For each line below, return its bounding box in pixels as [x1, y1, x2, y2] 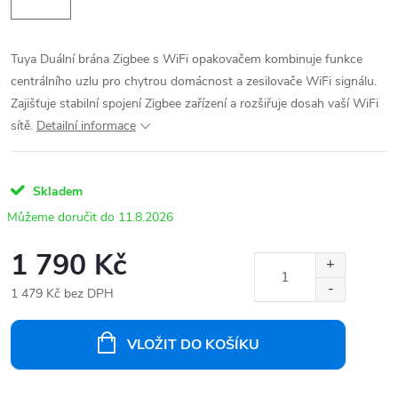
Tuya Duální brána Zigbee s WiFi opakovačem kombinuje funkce [11, 51, 362, 68]
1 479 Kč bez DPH [11, 285, 114, 303]
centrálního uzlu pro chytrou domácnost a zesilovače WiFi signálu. [11, 73, 377, 91]
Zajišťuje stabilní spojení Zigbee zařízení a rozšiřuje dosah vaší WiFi [11, 95, 378, 113]
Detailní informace [36, 117, 136, 135]
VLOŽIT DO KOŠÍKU [126, 335, 259, 355]
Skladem [33, 183, 83, 201]
